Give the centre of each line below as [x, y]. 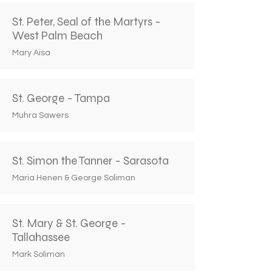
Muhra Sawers [40, 115]
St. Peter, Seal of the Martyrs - [87, 22]
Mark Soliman [39, 254]
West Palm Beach [57, 36]
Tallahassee [41, 237]
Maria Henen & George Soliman [74, 178]
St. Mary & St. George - [69, 223]
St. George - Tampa [61, 98]
